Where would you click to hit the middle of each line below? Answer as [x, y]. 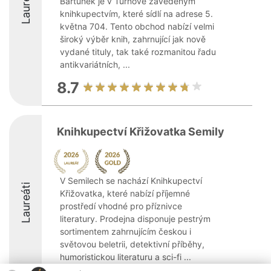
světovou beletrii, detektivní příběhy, [132, 244]
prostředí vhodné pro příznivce [121, 206]
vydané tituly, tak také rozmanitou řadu [138, 52]
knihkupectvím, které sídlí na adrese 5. [136, 14]
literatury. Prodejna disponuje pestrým [135, 219]
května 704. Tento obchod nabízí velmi [137, 26]
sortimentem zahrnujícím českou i [126, 231]
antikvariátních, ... [95, 64]
